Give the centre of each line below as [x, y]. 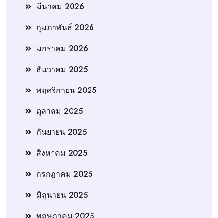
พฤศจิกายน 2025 [66, 90]
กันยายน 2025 [62, 132]
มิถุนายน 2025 [62, 195]
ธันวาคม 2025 [62, 69]
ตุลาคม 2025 [60, 111]
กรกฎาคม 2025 [64, 174]
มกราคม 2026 [62, 48]
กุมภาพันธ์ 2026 [65, 27]
